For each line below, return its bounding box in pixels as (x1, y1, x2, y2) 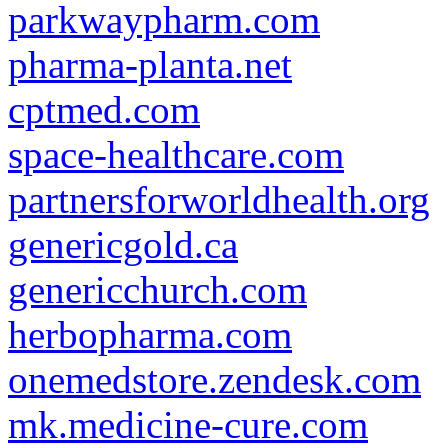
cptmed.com (8, 88, 200, 131)
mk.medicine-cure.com (8, 403, 368, 446)
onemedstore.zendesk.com (8, 358, 421, 401)
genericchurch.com (8, 268, 307, 311)
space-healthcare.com (8, 133, 344, 176)
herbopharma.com (8, 313, 292, 356)
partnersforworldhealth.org (8, 178, 430, 221)
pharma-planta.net (8, 43, 292, 86)
